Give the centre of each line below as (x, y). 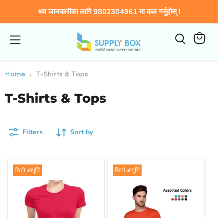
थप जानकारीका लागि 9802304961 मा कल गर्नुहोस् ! (109, 12)
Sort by (82, 132)
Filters (33, 132)
